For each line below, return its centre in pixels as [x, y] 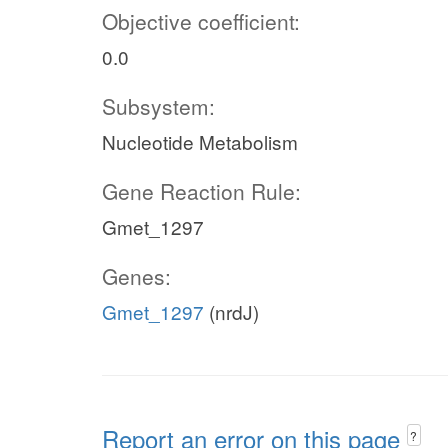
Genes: [136, 276]
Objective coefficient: [201, 21]
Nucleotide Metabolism [200, 141]
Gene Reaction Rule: [201, 191]
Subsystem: [158, 106]
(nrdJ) [231, 311]
